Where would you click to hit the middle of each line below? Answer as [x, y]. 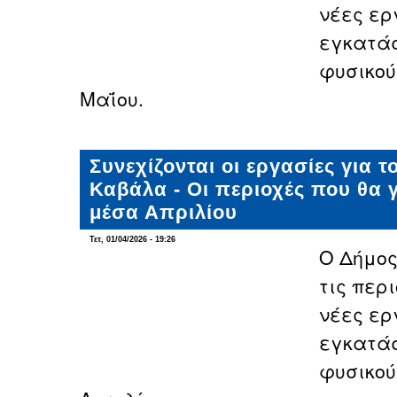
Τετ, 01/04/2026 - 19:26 [132, 240]
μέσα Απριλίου [163, 213]
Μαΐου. [112, 99]
